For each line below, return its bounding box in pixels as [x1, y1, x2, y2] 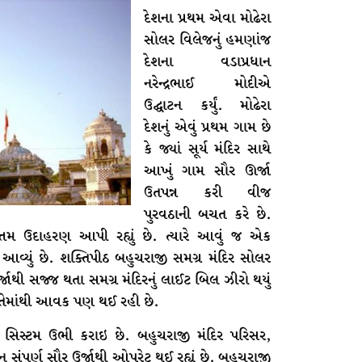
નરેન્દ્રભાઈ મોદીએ [144, 74, 271, 95]
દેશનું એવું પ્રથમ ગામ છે [144, 117, 271, 139]
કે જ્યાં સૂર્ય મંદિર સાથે [144, 139, 271, 161]
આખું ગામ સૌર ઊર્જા [144, 161, 271, 183]
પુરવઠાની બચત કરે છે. [144, 204, 271, 226]
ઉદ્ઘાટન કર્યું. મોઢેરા [144, 95, 271, 117]
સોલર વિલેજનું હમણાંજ [144, 30, 271, 52]
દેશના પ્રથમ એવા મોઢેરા [144, 8, 271, 30]
